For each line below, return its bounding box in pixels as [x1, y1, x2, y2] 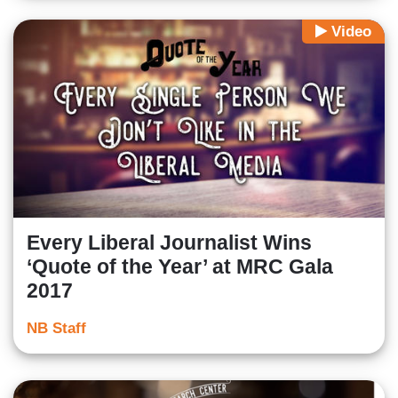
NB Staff [27, 320, 86, 338]
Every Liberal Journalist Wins [27, 231, 312, 255]
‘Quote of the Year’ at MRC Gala [27, 255, 333, 279]
